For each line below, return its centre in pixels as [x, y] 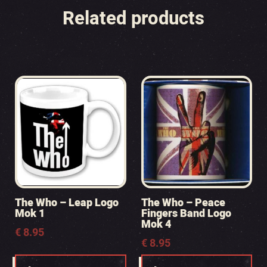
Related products [133, 19]
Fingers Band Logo [186, 214]
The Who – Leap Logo [67, 203]
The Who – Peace [183, 203]
